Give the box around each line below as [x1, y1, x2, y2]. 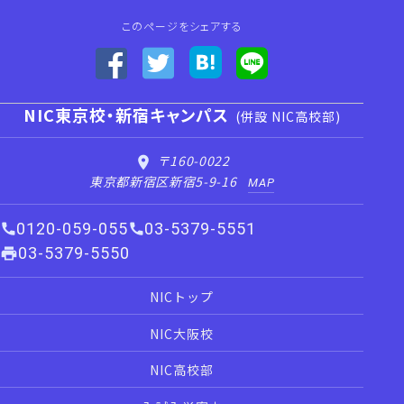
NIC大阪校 [150, 324, 215, 343]
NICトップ [150, 288, 215, 307]
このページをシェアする [121, 17, 243, 33]
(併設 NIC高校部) [234, 106, 341, 125]
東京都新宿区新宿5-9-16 [88, 171, 237, 190]
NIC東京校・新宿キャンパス [23, 102, 229, 126]
